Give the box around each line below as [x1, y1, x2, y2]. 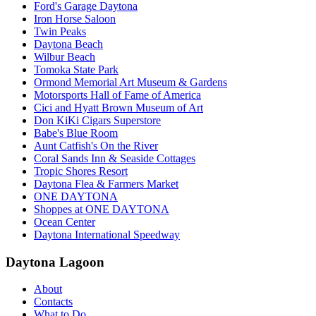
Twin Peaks [34, 25, 86, 37]
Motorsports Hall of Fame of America [34, 88, 201, 101]
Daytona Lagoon [6, 254, 104, 269]
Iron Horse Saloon [34, 12, 116, 25]
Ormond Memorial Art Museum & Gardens [34, 75, 227, 88]
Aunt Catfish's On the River [34, 139, 158, 152]
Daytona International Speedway [34, 228, 180, 241]
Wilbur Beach [34, 50, 95, 63]
